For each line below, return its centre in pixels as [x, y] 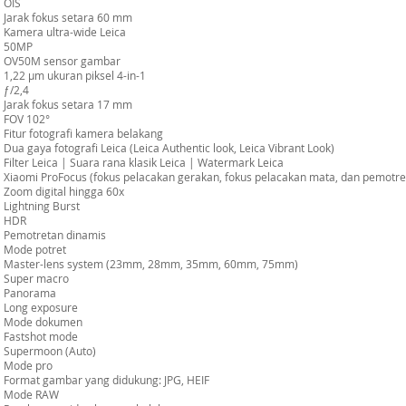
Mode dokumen [43, 322]
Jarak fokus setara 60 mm [68, 17]
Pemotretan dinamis [55, 235]
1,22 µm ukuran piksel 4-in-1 [75, 75]
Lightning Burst [42, 206]
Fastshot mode [41, 336]
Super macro [36, 278]
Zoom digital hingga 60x [64, 191]
